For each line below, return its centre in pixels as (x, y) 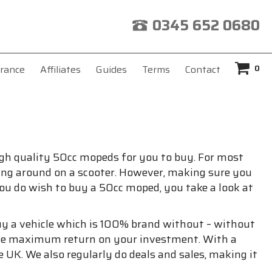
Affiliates (60, 69)
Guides (111, 69)
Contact (202, 69)
